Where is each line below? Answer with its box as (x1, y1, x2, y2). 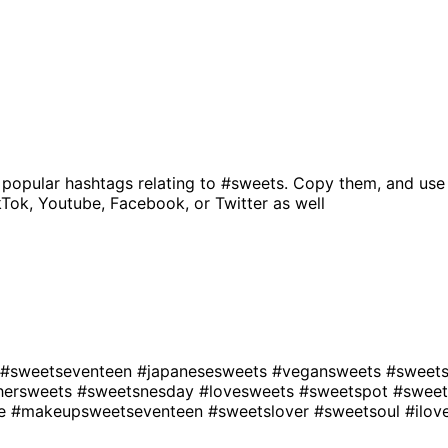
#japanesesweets (137, 360, 272, 381)
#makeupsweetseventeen (11, 400, 208, 421)
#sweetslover (208, 400, 314, 421)
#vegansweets (272, 360, 386, 381)
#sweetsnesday (77, 380, 199, 401)
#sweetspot (299, 380, 393, 401)
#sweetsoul (314, 400, 405, 421)
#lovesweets (199, 380, 299, 401)
